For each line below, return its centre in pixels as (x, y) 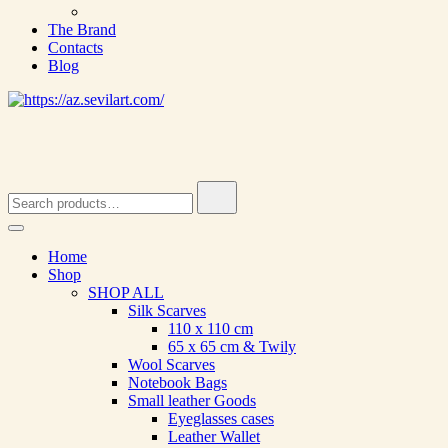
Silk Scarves (167, 310)
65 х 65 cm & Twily (232, 346)
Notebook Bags (177, 382)
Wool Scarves (171, 364)
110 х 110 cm (210, 328)
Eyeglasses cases (221, 418)
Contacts (75, 47)
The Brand (82, 29)
